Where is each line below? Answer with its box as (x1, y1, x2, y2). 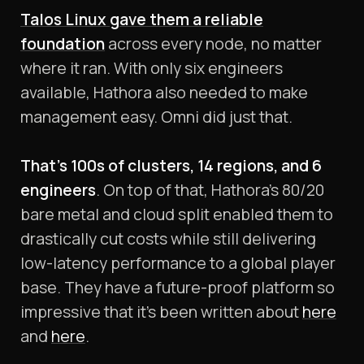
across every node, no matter (105, 32, 322, 55)
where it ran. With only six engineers (20, 57, 283, 80)
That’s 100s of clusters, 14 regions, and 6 (20, 154, 322, 177)
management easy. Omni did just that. (20, 106, 292, 128)
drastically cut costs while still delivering (20, 227, 316, 250)
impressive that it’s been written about (20, 301, 302, 323)
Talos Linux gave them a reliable (20, 8, 263, 31)
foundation (20, 32, 105, 55)
